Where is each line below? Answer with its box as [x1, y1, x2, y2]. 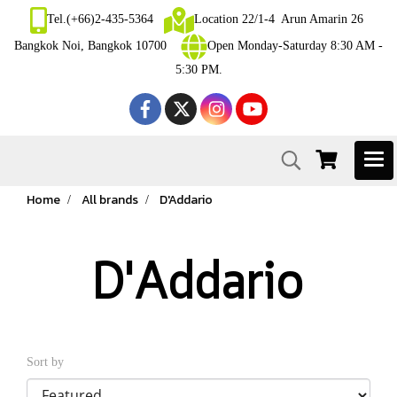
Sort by [27, 355, 74, 369]
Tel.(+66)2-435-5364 [47, 12, 164, 27]
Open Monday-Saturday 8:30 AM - [207, 39, 383, 53]
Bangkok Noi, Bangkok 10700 [14, 39, 181, 53]
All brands [82, 191, 138, 209]
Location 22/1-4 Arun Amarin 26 [193, 12, 367, 27]
